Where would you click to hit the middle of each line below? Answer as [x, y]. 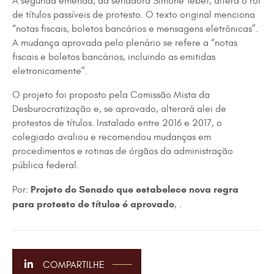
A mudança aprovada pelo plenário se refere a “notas [125, 43]
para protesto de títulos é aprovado [93, 204]
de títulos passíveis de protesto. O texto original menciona [134, 15]
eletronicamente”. [50, 71]
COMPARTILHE [72, 265]
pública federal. [46, 165]
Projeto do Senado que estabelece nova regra [135, 189]
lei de [214, 109]
